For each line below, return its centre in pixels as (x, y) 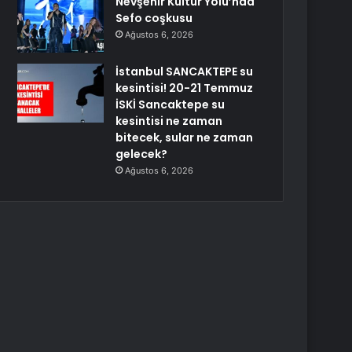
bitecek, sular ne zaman (185, 137)
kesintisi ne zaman (169, 121)
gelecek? (142, 154)
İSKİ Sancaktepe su (170, 104)
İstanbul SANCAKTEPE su (185, 71)
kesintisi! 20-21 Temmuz (185, 88)
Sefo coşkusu (154, 18)
